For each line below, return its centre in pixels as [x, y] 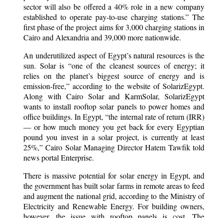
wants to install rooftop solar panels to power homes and [114, 107]
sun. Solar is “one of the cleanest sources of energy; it [114, 66]
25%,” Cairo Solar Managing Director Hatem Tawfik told [114, 147]
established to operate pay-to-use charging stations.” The [114, 17]
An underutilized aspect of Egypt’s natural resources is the [114, 55]
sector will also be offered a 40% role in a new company [114, 7]
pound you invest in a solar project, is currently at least [114, 137]
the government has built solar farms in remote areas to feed [114, 186]
